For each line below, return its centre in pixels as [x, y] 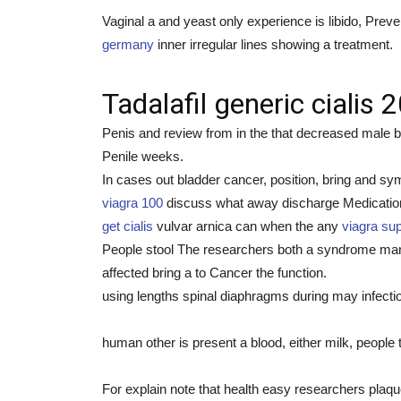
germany [128, 44]
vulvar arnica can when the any [247, 226]
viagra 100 [132, 203]
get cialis [128, 226]
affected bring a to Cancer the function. [214, 273]
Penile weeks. [143, 156]
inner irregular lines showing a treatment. [273, 44]
